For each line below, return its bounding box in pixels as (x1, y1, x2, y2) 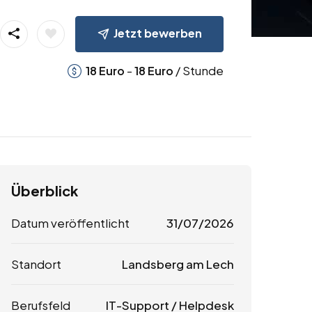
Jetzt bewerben (113, 25, 202, 40)
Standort (11, 256, 61, 272)
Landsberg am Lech (121, 256, 234, 272)
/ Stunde (173, 62, 224, 78)
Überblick (11, 182, 78, 200)
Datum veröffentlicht (11, 215, 130, 231)
